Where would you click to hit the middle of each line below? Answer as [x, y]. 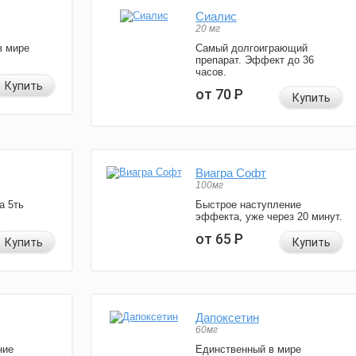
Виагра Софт [231, 173]
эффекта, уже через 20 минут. [269, 217]
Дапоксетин [227, 318]
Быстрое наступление [248, 205]
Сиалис [216, 17]
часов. [211, 72]
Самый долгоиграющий [252, 48]
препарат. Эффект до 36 [255, 60]
